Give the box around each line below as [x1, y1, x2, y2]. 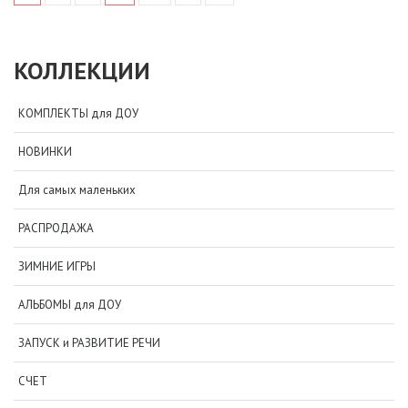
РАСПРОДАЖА [18, 219, 94, 236]
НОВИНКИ [18, 143, 72, 159]
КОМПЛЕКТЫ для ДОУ [18, 105, 138, 121]
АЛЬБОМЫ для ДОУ [18, 296, 121, 312]
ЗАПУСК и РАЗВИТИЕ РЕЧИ [18, 334, 160, 351]
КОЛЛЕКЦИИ [14, 55, 150, 86]
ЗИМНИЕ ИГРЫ [18, 258, 96, 274]
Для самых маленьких [18, 181, 136, 198]
